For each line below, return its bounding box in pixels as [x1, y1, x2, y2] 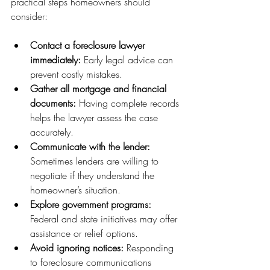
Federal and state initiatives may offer [30, 212, 180, 225]
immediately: [30, 52, 81, 66]
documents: [30, 96, 76, 110]
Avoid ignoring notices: [30, 240, 124, 254]
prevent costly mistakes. [30, 67, 122, 81]
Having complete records [76, 96, 182, 110]
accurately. [30, 125, 74, 139]
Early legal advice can [81, 52, 176, 66]
